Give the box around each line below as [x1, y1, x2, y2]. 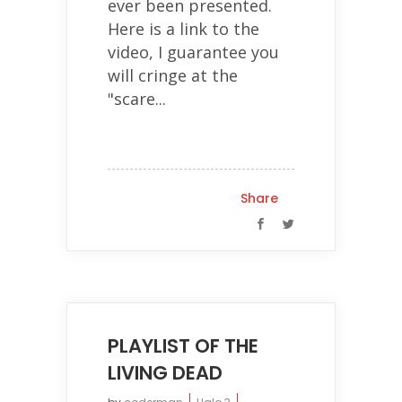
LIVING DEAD [108, 360, 223, 386]
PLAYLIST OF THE [108, 333, 258, 359]
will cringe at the [108, 65, 238, 86]
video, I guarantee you [108, 41, 279, 63]
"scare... [108, 88, 166, 109]
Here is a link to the [108, 18, 259, 39]
